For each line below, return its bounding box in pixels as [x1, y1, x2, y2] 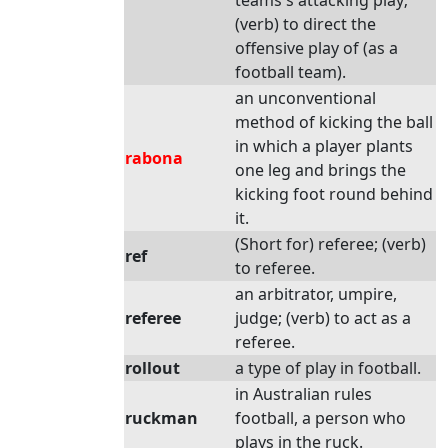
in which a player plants [235, 135, 413, 157]
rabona [125, 147, 183, 169]
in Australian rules [235, 383, 372, 405]
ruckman [125, 407, 198, 429]
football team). [235, 61, 346, 83]
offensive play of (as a [235, 37, 398, 59]
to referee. [235, 257, 315, 279]
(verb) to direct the [235, 13, 376, 35]
